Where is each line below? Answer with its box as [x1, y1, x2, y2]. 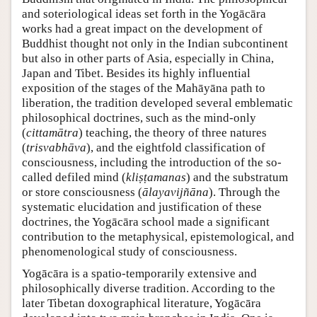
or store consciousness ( [22, 185, 142, 199]
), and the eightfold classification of [86, 140, 265, 154]
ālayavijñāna [142, 185, 209, 199]
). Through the [209, 185, 280, 199]
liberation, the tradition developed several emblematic [22, 96, 293, 110]
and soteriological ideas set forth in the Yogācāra [22, 6, 266, 21]
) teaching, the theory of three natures [79, 125, 267, 139]
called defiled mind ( [22, 170, 126, 184]
